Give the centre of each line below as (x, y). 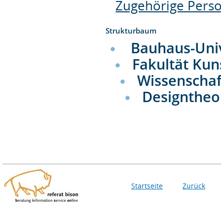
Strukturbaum (131, 30)
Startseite (147, 186)
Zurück (194, 186)
